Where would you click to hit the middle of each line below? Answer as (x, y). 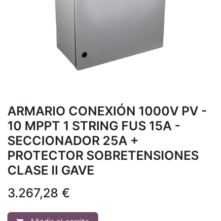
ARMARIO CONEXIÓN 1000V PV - (107, 111)
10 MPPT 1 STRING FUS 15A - (94, 126)
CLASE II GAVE (51, 170)
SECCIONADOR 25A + (73, 140)
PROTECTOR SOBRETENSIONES (103, 155)
